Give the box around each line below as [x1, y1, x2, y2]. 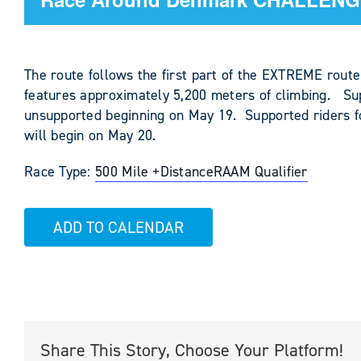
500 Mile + [94, 162, 160, 181]
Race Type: [24, 162, 95, 181]
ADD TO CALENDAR [53, 217, 184, 238]
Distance [160, 162, 214, 181]
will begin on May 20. [24, 126, 156, 145]
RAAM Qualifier [213, 162, 308, 181]
